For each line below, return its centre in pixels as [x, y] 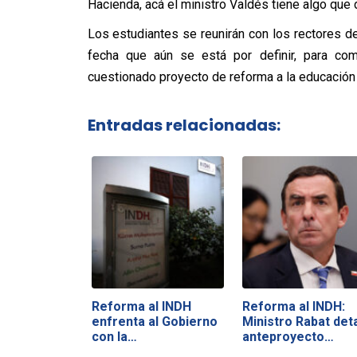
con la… [114, 336]
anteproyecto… [288, 336]
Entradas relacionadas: [184, 125]
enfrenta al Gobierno [154, 321]
